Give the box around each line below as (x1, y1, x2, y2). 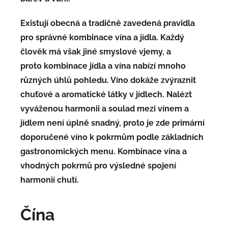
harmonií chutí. (20, 175, 79, 185)
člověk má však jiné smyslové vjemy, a (20, 46, 171, 56)
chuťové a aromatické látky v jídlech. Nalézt (20, 89, 192, 99)
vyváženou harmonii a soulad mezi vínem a (20, 103, 189, 113)
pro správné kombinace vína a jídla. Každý (20, 32, 184, 42)
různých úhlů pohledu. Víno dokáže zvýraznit (20, 75, 196, 85)
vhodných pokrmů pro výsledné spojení (20, 160, 176, 170)
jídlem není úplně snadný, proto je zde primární (20, 118, 205, 128)
